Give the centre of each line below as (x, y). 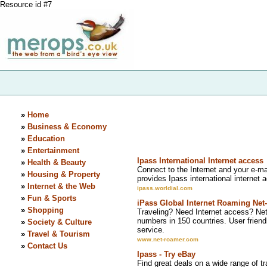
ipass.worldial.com (164, 188)
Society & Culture (59, 222)
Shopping (45, 210)
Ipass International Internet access (200, 161)
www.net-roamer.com (167, 240)
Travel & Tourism (58, 234)
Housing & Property (63, 174)
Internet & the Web (61, 186)
